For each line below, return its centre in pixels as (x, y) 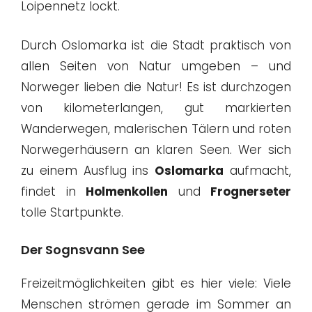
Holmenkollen (127, 191)
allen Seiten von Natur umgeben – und (156, 66)
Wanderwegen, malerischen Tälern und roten (156, 128)
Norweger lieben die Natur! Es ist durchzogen (156, 87)
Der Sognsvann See (83, 250)
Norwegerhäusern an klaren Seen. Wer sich (156, 149)
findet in (53, 191)
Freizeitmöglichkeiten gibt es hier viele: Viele (156, 284)
